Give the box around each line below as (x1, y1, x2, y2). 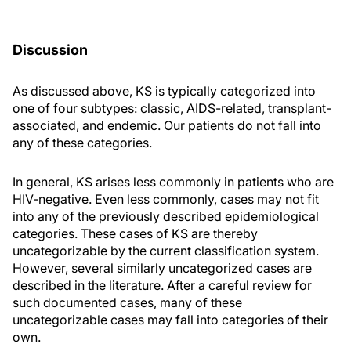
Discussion (13, 42, 88, 58)
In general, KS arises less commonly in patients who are (13, 174, 334, 190)
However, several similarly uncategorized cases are (13, 260, 312, 276)
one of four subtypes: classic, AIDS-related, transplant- (13, 100, 331, 116)
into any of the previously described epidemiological (13, 208, 319, 224)
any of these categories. (13, 135, 152, 150)
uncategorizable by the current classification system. (13, 243, 319, 259)
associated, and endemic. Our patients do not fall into (13, 118, 321, 133)
